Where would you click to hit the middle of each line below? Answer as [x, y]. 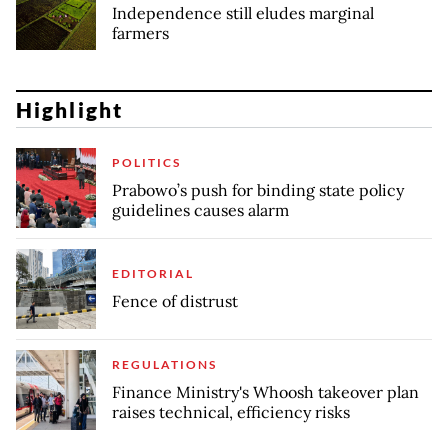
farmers [140, 32]
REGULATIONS [164, 365]
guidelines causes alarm [200, 210]
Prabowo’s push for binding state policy [258, 190]
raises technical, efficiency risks [231, 412]
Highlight [69, 109]
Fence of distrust [175, 301]
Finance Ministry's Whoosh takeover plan [265, 392]
